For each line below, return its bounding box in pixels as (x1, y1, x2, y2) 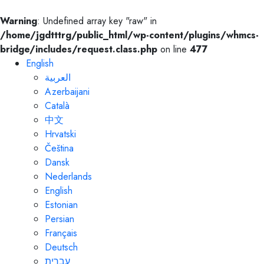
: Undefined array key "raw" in (37, 14, 157, 28)
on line (157, 42, 190, 56)
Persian (45, 212, 74, 226)
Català (45, 99, 70, 113)
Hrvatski (45, 127, 76, 141)
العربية (45, 71, 71, 84)
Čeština (45, 141, 74, 155)
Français (45, 226, 77, 240)
